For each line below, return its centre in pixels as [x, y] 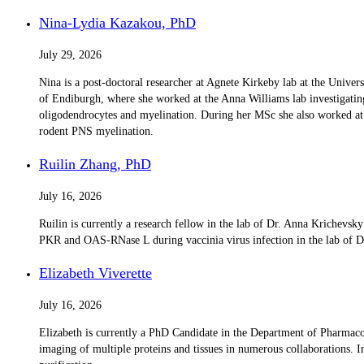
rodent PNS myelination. [96, 131]
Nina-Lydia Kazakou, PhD [117, 22]
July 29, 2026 [70, 54]
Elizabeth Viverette [95, 273]
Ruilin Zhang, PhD [95, 164]
